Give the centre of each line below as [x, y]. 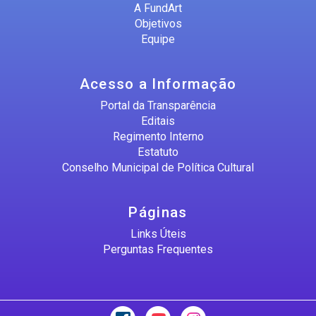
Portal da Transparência [158, 105]
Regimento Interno [158, 136]
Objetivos [158, 23]
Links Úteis [158, 233]
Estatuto [158, 152]
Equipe [158, 39]
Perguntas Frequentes [158, 249]
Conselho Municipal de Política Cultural [158, 167]
